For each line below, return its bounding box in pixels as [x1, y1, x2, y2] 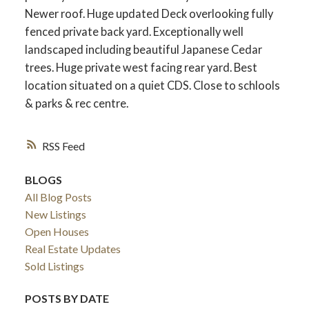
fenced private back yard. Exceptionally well [24, 25, 243, 39]
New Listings [24, 207, 86, 221]
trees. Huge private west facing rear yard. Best [24, 61, 257, 74]
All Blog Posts [24, 190, 92, 203]
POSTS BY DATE [24, 291, 109, 305]
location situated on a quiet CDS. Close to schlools [24, 79, 280, 92]
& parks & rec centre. [24, 97, 128, 110]
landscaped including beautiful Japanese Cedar [24, 43, 262, 57]
